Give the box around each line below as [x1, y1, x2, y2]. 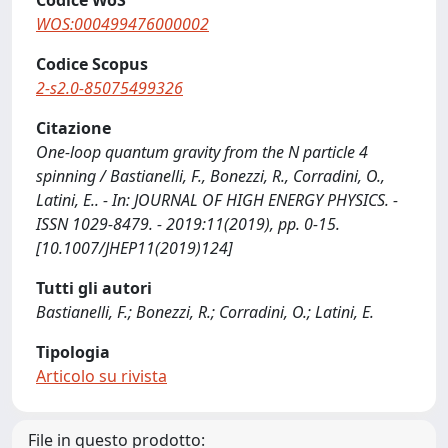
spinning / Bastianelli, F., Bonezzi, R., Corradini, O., [36, 165, 385, 187]
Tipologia [36, 341, 110, 363]
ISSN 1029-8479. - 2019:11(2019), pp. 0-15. [36, 213, 340, 235]
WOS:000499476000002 [36, 13, 209, 35]
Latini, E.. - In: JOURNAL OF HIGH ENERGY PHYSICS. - [36, 189, 398, 211]
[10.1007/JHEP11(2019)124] [36, 237, 233, 259]
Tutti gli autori [36, 277, 152, 299]
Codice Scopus [36, 53, 148, 75]
